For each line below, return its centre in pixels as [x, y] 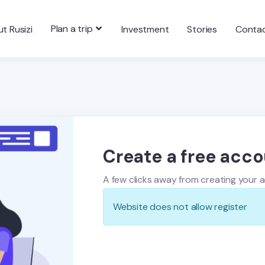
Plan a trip [72, 29]
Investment [145, 29]
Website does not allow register [180, 207]
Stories [202, 29]
